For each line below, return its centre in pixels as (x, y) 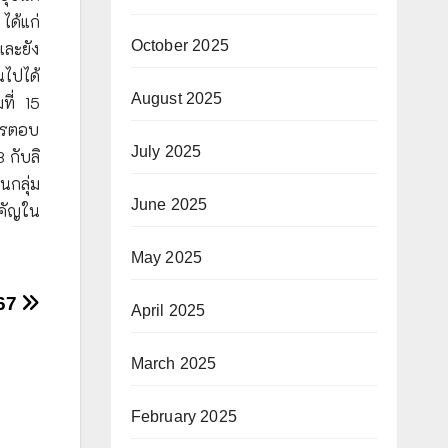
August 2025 (176, 98)
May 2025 (166, 257)
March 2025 (173, 363)
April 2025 (168, 310)
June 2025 (169, 204)
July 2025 (166, 151)
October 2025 (179, 45)
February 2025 (184, 416)
